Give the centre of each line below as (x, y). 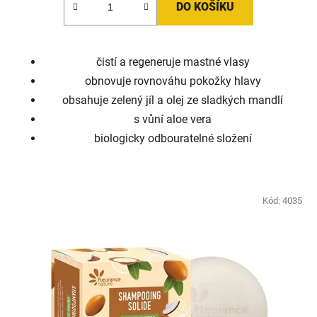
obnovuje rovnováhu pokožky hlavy (173, 81)
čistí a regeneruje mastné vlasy (173, 62)
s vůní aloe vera (173, 120)
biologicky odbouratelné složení (173, 139)
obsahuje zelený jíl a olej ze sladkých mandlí (173, 100)
